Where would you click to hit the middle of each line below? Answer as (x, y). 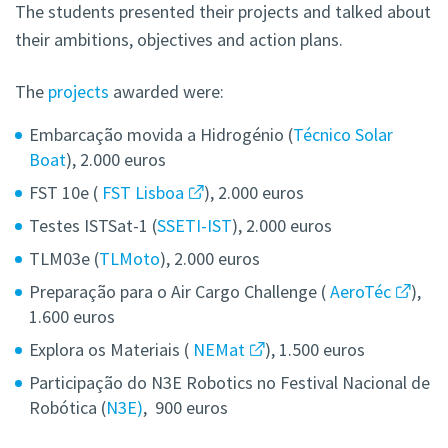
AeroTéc (360, 292)
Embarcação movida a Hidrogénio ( (161, 135)
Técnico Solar (343, 135)
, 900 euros (185, 408)
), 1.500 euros (314, 350)
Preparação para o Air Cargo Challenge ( (179, 292)
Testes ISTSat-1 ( (93, 226)
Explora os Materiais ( (109, 350)
